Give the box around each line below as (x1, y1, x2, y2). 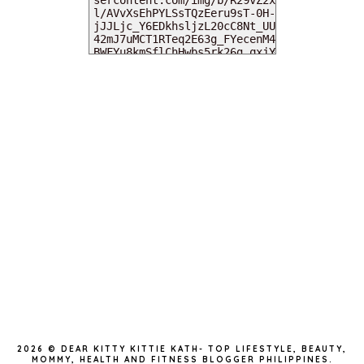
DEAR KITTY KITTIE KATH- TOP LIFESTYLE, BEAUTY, (61, 343, 347, 354)
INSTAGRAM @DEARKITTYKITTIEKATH (80, 307, 284, 318)
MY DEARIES (149, 54, 214, 65)
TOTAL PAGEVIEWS (130, 216, 234, 227)
